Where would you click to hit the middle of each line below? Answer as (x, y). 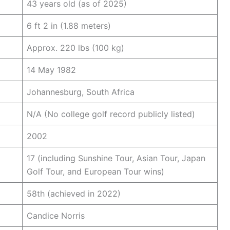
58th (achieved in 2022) (74, 193)
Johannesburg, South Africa (81, 92)
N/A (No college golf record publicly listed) (111, 114)
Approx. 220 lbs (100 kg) (75, 47)
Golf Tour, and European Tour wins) (95, 171)
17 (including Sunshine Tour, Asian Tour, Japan (116, 158)
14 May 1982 (51, 70)
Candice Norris (56, 215)
